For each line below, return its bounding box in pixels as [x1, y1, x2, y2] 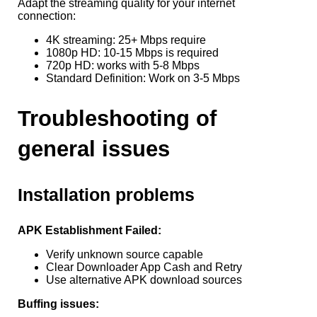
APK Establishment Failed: [18, 224, 161, 236]
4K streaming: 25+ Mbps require [46, 33, 206, 46]
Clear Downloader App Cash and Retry [46, 260, 242, 273]
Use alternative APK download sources [46, 273, 242, 286]
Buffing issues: [18, 297, 99, 310]
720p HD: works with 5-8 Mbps [46, 59, 200, 71]
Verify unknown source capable [46, 248, 203, 260]
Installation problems [18, 184, 195, 204]
